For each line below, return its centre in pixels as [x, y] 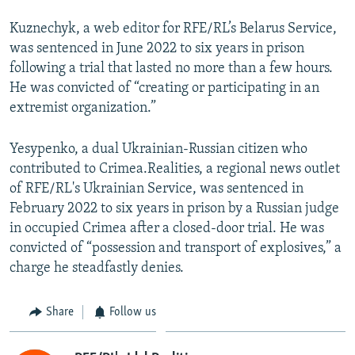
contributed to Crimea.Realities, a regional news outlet [175, 169]
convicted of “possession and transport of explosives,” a [176, 248]
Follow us [133, 312]
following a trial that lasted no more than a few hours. [171, 68]
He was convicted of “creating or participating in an [164, 88]
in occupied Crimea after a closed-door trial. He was [167, 228]
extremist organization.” [83, 108]
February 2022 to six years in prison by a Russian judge [174, 208]
